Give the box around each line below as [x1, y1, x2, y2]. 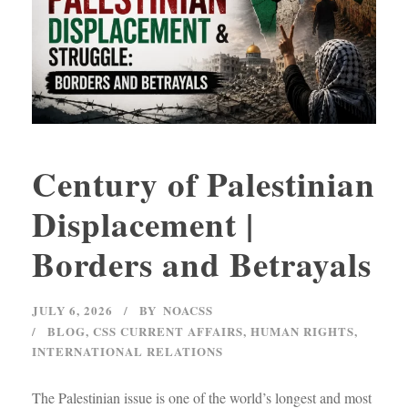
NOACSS [163, 301, 213, 320]
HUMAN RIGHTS [250, 322, 354, 341]
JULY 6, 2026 [32, 301, 113, 320]
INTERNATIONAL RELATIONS [32, 342, 223, 361]
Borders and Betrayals [32, 240, 372, 290]
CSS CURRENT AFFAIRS [93, 322, 243, 341]
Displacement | [32, 199, 254, 250]
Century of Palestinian [32, 159, 375, 209]
